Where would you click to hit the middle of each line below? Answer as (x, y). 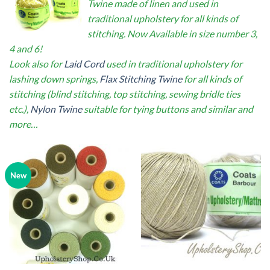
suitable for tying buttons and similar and (168, 109)
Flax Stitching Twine (141, 79)
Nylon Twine (56, 109)
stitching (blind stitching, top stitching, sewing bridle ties (125, 94)
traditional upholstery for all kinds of (163, 19)
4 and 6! (26, 49)
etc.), (20, 109)
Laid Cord (84, 64)
